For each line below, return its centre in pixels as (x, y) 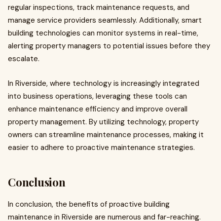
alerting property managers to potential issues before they (109, 46)
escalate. (24, 59)
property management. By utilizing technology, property (103, 122)
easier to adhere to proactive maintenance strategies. (101, 147)
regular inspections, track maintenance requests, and (99, 7)
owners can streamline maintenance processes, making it (106, 135)
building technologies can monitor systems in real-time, (103, 33)
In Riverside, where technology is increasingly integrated (104, 83)
